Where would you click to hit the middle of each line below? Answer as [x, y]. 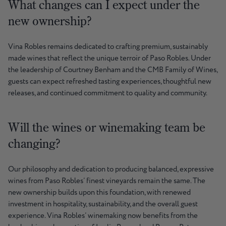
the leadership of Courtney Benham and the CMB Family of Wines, [113, 70]
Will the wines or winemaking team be [107, 127]
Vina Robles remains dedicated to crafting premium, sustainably [108, 47]
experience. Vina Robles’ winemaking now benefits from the [103, 216]
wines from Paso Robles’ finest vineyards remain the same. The [107, 181]
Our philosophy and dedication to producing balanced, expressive [111, 169]
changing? [34, 144]
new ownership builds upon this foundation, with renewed [99, 193]
